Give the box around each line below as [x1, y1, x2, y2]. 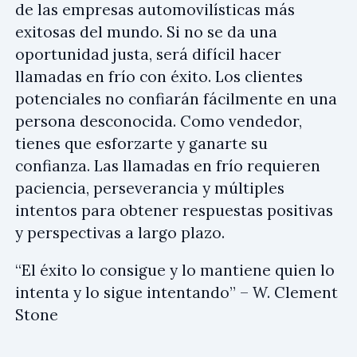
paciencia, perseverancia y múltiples [15, 178, 284, 198]
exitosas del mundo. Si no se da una [15, 22, 277, 41]
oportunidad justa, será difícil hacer [15, 44, 281, 64]
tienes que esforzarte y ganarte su [15, 133, 268, 153]
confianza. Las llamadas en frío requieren [15, 155, 320, 175]
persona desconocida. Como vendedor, [15, 111, 302, 131]
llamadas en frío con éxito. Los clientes [15, 66, 303, 86]
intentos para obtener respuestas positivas [15, 200, 333, 220]
